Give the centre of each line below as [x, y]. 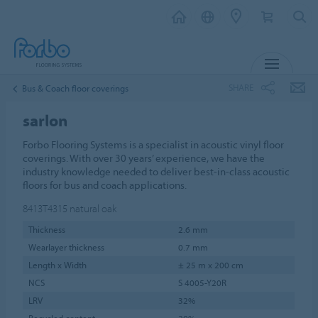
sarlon [45, 122]
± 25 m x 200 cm [210, 264]
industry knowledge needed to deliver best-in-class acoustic [157, 171]
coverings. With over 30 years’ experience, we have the [144, 158]
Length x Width [57, 264]
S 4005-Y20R [202, 282]
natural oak [93, 208]
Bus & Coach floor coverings [75, 88]
